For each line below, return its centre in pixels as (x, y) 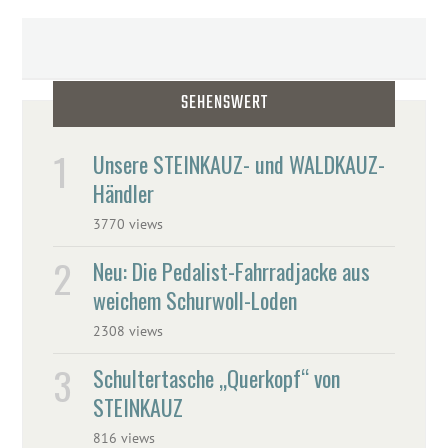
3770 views (128, 224)
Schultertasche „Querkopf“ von (217, 378)
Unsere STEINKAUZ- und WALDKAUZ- (239, 164)
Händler (124, 193)
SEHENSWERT (224, 104)
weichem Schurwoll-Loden (195, 300)
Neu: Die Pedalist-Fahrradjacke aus (232, 271)
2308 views (128, 331)
